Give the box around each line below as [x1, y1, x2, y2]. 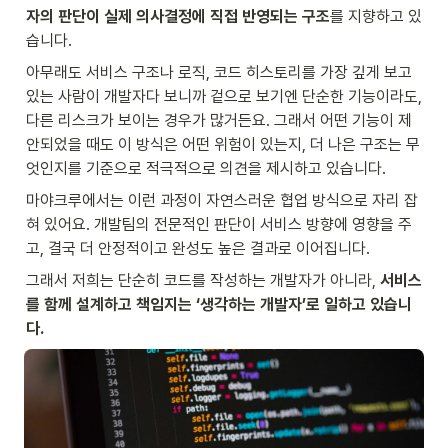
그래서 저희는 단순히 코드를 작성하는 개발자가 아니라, [26, 271, 380, 291]
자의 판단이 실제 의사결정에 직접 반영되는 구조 [26, 7, 330, 27]
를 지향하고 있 [330, 7, 422, 27]
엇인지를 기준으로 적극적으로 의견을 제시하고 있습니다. [26, 159, 386, 179]
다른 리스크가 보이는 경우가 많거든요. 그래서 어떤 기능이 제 [26, 111, 412, 131]
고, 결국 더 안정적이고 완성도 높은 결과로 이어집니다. [26, 239, 370, 259]
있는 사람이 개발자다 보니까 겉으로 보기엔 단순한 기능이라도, [26, 87, 422, 107]
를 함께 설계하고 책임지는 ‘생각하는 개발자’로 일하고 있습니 [26, 295, 412, 315]
